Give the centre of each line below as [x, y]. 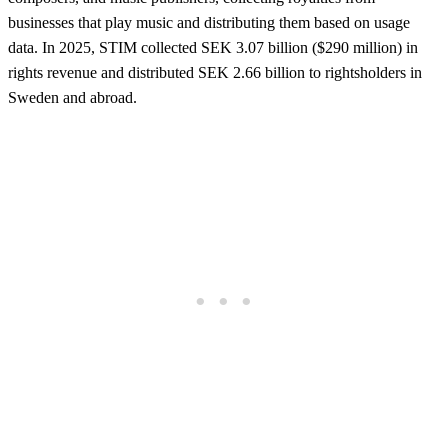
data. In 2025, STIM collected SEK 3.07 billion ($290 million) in [213, 47]
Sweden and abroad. [72, 97]
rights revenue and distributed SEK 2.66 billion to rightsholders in [215, 72]
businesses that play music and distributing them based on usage [209, 22]
